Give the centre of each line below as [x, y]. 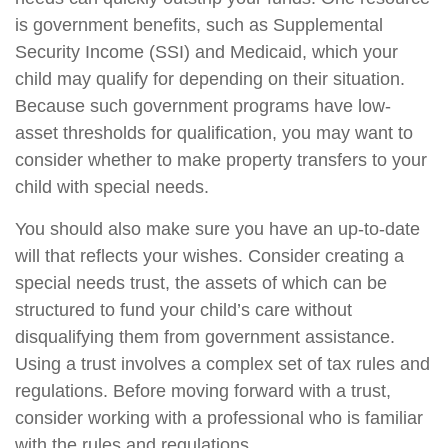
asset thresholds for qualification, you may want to [214, 133]
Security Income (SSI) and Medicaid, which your [206, 52]
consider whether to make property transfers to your [221, 160]
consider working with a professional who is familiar [219, 418]
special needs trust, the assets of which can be [201, 283]
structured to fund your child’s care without [183, 310]
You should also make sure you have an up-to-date [217, 229]
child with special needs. [112, 187]
